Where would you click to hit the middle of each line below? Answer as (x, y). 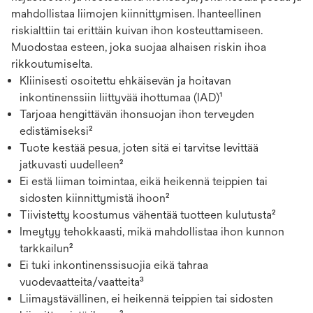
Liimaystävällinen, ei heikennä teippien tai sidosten (146, 298)
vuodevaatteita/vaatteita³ (82, 282)
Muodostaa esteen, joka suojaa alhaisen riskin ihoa (139, 47)
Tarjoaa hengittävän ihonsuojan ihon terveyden (137, 114)
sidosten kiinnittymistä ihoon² (94, 198)
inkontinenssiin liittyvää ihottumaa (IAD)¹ (121, 97)
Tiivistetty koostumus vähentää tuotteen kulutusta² (147, 214)
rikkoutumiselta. (52, 64)
